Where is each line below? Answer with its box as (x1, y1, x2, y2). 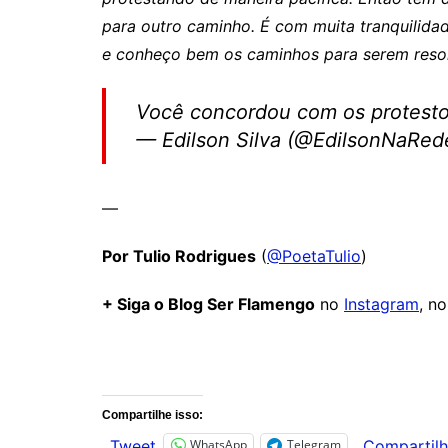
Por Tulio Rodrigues (102, 246, 256, 266)
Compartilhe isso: (102, 408, 203, 422)
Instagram (344, 294, 419, 314)
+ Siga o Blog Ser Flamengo (102, 294, 315, 314)
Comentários (112, 343, 225, 365)
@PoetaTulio (267, 246, 361, 266)
